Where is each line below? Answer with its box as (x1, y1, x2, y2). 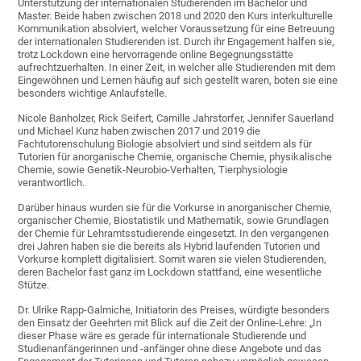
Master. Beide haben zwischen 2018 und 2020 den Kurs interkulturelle (18, 10, 334, 23)
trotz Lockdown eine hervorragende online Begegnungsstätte (18, 48, 294, 61)
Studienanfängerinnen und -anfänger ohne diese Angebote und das (18, 342, 322, 355)
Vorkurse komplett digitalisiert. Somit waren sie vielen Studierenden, (18, 253, 327, 266)
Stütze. (18, 279, 50, 292)
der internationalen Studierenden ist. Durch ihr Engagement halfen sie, (18, 35, 335, 48)
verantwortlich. (18, 176, 85, 189)
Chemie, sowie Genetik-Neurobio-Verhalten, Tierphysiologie (18, 164, 288, 176)
